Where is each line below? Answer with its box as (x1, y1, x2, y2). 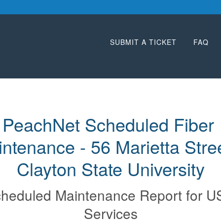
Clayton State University (16, 155, 205, 181)
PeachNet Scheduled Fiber (2, 111, 214, 137)
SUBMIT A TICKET (110, 37, 177, 47)
